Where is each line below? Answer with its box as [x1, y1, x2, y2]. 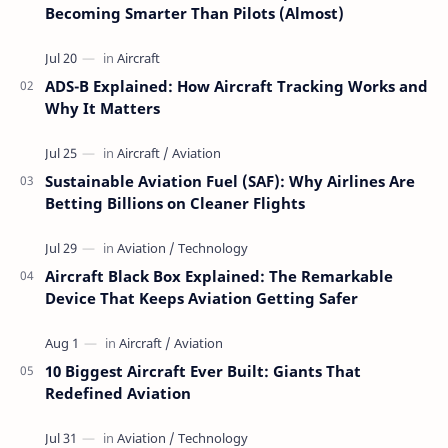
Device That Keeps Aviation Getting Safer [45, 288, 358, 309]
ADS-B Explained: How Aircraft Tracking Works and [45, 76, 428, 97]
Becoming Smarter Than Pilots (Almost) [45, 3, 344, 24]
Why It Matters [45, 98, 160, 119]
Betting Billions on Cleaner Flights [45, 193, 305, 214]
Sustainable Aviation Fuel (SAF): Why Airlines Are [45, 171, 415, 192]
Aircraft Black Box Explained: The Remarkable [45, 266, 393, 287]
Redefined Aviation [45, 383, 191, 404]
